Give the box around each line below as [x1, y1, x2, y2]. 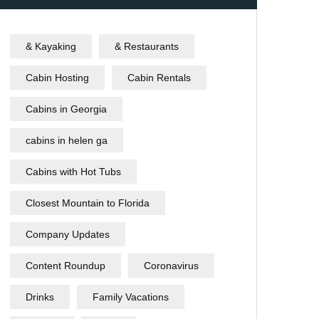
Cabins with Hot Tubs [26, 166, 121, 177]
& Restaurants [115, 41, 179, 52]
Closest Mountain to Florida [26, 197, 150, 209]
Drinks [26, 291, 54, 303]
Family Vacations [93, 291, 169, 303]
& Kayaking [26, 41, 76, 52]
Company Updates [26, 229, 110, 240]
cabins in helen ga [26, 135, 108, 146]
